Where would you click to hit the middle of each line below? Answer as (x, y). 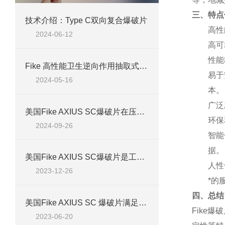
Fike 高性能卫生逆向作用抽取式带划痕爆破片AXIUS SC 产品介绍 (143, 66)
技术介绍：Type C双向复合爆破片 (86, 20)
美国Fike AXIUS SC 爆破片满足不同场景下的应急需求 (143, 203)
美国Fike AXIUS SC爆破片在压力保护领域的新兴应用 (141, 111)
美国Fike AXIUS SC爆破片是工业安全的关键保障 (141, 157)
